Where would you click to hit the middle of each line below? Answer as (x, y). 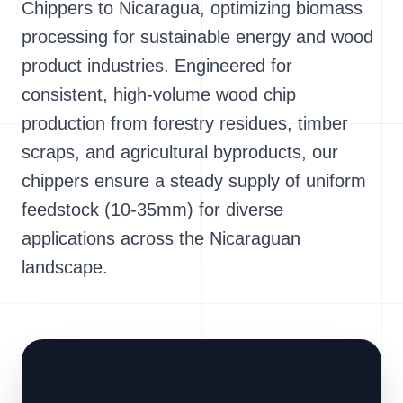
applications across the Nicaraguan (161, 239)
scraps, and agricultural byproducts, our (180, 152)
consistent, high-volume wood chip (159, 95)
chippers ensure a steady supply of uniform (194, 181)
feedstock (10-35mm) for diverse (152, 210)
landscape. (65, 268)
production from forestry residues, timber (185, 124)
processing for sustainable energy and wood (197, 37)
